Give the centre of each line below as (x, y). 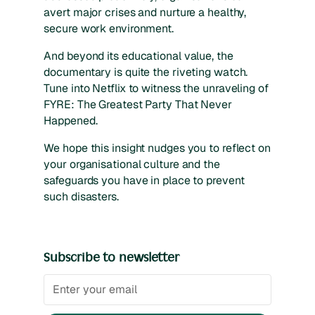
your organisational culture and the (132, 165)
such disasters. (81, 197)
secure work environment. (109, 29)
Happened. (71, 121)
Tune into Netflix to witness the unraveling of (156, 89)
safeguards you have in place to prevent (144, 181)
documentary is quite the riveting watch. (146, 72)
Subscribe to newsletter (112, 257)
